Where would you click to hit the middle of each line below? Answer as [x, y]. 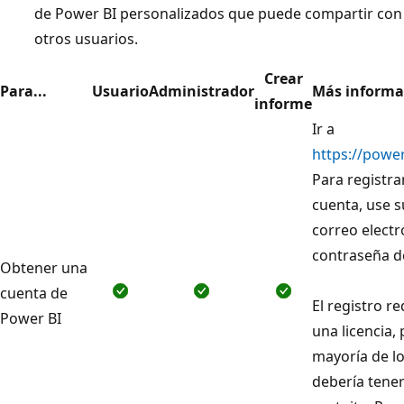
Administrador [202, 91]
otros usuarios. [86, 38]
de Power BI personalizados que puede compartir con [218, 13]
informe [283, 103]
